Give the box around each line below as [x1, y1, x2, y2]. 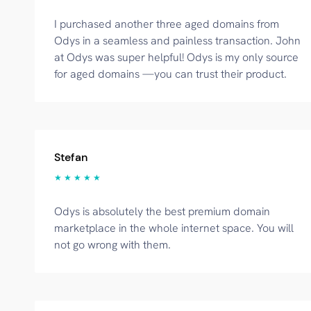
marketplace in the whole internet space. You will [54, 221, 294, 235]
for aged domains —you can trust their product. [54, 67, 287, 81]
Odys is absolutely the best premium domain [54, 204, 270, 219]
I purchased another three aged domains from [54, 17, 279, 31]
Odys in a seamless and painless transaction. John [54, 33, 301, 48]
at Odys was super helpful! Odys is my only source [54, 50, 299, 65]
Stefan [54, 150, 87, 165]
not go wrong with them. [54, 237, 171, 252]
